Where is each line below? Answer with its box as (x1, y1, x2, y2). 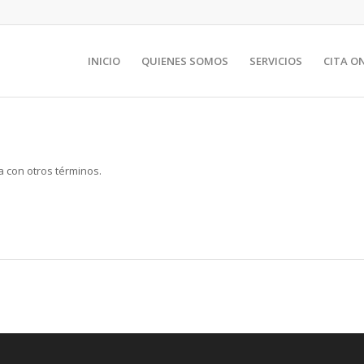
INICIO (88, 54, 120, 68)
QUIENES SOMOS (141, 54, 228, 68)
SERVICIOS (249, 54, 302, 68)
